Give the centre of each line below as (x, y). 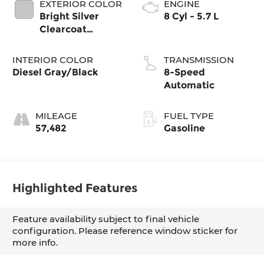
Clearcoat (63, 29)
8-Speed (184, 72)
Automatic (189, 85)
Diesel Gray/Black (56, 72)
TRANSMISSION (199, 60)
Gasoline (184, 128)
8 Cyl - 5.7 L (191, 16)
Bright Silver (70, 16)
